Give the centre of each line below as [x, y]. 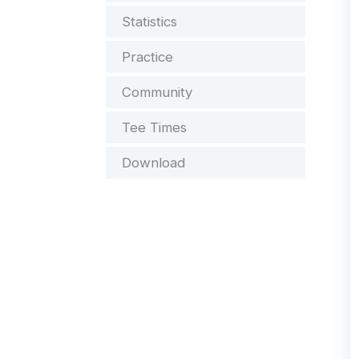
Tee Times [154, 127]
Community [157, 92]
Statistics [149, 22]
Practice [147, 57]
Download [153, 163]
